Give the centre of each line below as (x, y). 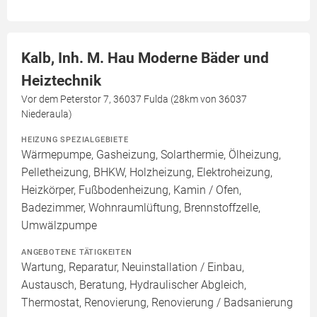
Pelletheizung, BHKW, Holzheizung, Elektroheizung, (147, 172)
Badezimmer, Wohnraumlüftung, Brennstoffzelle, (141, 208)
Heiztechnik (61, 81)
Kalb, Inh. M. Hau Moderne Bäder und (145, 58)
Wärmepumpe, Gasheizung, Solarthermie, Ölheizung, (151, 155)
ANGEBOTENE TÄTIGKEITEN (77, 252)
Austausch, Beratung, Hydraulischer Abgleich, (134, 285)
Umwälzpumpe (59, 225)
